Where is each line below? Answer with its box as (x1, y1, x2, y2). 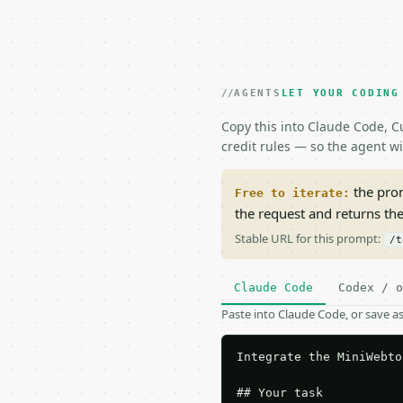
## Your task (237, 386, 323, 399)
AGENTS (234, 87, 282, 99)
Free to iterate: (235, 186, 350, 200)
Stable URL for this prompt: (235, 230, 383, 246)
